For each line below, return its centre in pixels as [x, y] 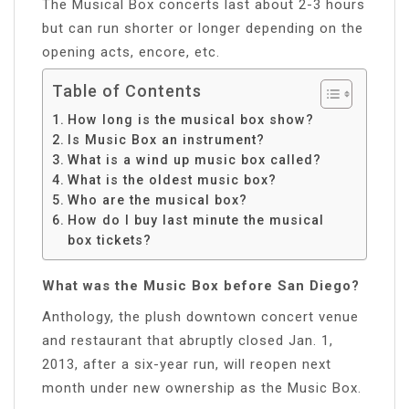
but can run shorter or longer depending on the [203, 28]
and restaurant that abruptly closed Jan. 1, [188, 340]
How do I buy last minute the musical [195, 220]
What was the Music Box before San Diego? [201, 285]
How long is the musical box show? [190, 119]
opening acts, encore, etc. [131, 52]
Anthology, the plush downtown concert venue [200, 316]
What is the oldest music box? [172, 179]
